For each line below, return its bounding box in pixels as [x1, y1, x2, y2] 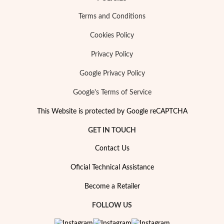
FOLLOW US [92, 202, 132, 209]
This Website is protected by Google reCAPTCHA [36, 108, 187, 115]
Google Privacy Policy [79, 70, 145, 77]
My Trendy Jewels [62, 158, 117, 165]
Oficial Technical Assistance [70, 164, 154, 171]
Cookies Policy [90, 32, 134, 39]
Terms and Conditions [78, 13, 145, 20]
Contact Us [94, 145, 129, 152]
